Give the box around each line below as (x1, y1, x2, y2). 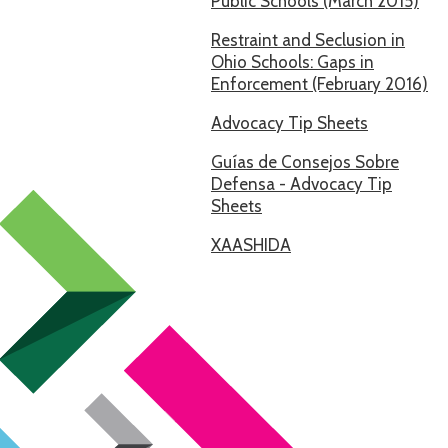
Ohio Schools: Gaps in (211, 52, 374, 72)
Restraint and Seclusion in (211, 30, 405, 50)
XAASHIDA (211, 235, 291, 255)
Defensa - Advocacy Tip (211, 174, 392, 194)
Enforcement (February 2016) (211, 74, 428, 94)
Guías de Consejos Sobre (211, 152, 399, 172)
